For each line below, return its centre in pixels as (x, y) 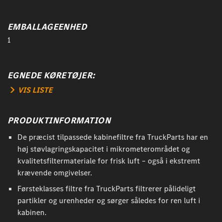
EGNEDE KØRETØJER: (51, 76)
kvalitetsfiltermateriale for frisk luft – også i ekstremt (109, 161)
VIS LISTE (35, 90)
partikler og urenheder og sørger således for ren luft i (109, 201)
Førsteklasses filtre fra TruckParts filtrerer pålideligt (107, 189)
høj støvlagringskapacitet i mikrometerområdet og (104, 149)
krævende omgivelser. (55, 173)
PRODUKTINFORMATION (59, 121)
